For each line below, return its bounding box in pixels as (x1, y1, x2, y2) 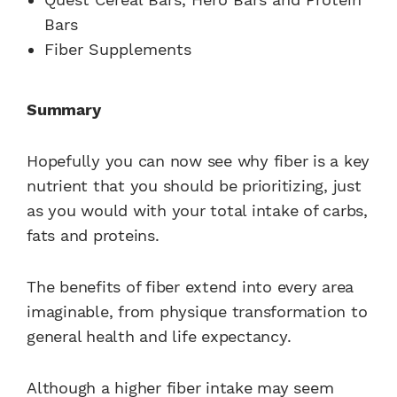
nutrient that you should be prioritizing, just (27, 175, 362, 195)
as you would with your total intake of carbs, (27, 200, 368, 220)
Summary (27, 99, 101, 119)
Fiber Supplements (44, 39, 197, 58)
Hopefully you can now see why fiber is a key (27, 151, 370, 170)
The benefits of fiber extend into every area (27, 276, 354, 296)
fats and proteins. (27, 225, 160, 245)
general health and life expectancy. (27, 326, 292, 346)
